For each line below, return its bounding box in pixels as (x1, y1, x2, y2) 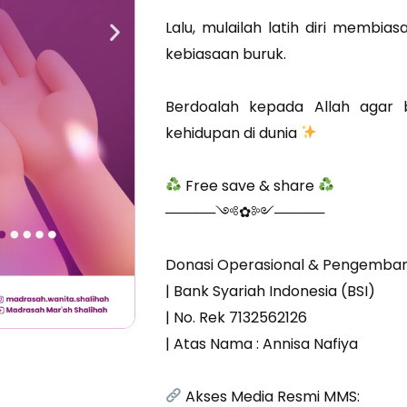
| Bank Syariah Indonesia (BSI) (165, 280, 376, 302)
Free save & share (182, 174, 319, 196)
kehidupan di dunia (165, 122, 302, 144)
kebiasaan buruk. (165, 43, 287, 65)
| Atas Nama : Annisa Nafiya (165, 333, 359, 354)
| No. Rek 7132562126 (165, 306, 308, 328)
